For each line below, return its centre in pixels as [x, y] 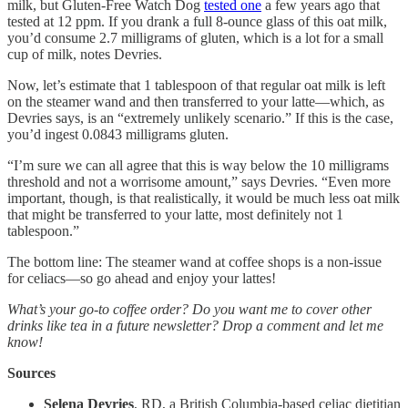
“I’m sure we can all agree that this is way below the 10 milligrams [198, 165]
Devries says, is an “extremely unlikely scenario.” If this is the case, [200, 118]
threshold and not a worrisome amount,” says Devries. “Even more [199, 182]
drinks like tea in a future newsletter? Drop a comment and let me [195, 326]
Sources [31, 373]
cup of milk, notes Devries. [85, 54]
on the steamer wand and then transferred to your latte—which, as [196, 102]
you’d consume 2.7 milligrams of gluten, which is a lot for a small [195, 38]
